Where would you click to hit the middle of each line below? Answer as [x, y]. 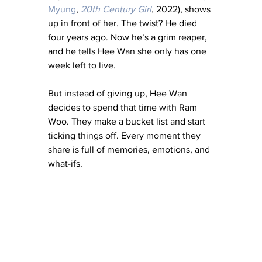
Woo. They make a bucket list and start [128, 121]
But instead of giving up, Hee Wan [119, 93]
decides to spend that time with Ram [124, 107]
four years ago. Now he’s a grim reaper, [129, 37]
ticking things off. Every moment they [125, 135]
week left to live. [82, 65]
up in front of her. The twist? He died [124, 23]
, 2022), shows [182, 9]
